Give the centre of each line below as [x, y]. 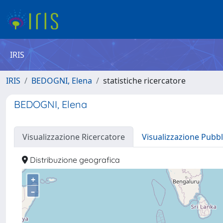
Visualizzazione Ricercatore [74, 137]
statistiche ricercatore [144, 81]
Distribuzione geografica [74, 160]
